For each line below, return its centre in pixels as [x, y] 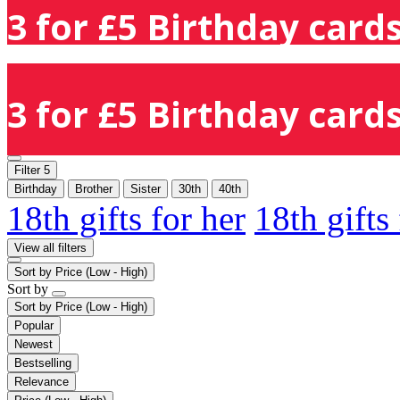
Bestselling [43, 362]
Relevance [42, 381]
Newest [33, 344]
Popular [34, 325]
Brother [94, 188]
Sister [146, 188]
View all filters [50, 247]
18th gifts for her [126, 218]
